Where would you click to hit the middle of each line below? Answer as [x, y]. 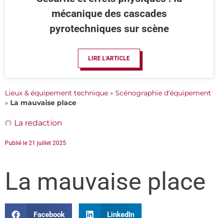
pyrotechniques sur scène [109, 29]
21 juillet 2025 [47, 143]
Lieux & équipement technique [56, 93]
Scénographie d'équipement [163, 93]
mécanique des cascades [109, 14]
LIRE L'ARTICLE [109, 59]
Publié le [17, 143]
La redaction [38, 123]
